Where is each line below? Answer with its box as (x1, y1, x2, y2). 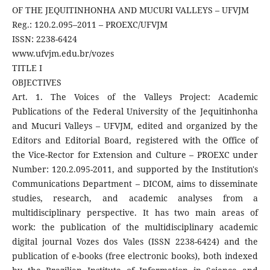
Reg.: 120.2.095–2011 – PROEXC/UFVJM (11, 19, 168, 31)
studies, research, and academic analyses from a (11, 192, 259, 204)
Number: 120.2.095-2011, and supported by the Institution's (11, 163, 259, 175)
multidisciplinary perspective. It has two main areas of (11, 207, 259, 219)
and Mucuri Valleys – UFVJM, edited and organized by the (11, 120, 259, 132)
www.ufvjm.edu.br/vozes (11, 48, 114, 60)
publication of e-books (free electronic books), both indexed (11, 250, 259, 262)
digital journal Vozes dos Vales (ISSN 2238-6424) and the (11, 236, 259, 248)
